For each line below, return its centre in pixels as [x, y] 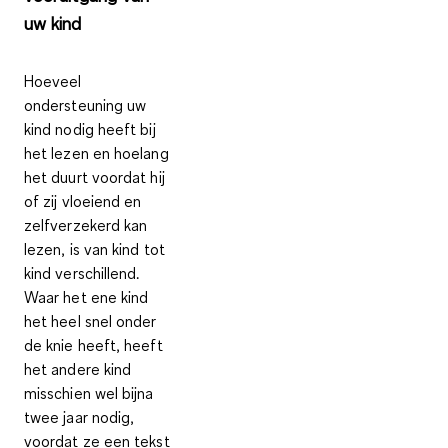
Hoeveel [53, 80]
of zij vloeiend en [83, 200]
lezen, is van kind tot [94, 248]
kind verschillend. [82, 272]
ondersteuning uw [85, 104]
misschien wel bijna [89, 392]
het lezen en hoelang [96, 152]
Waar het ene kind [86, 296]
